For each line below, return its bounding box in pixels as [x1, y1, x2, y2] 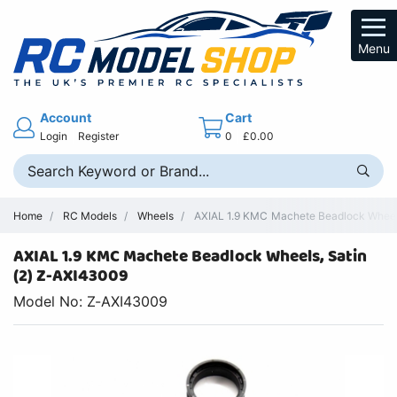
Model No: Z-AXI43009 [13, 292, 168, 311]
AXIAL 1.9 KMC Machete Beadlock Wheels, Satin [13, 244, 367, 270]
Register [78, 128, 120, 143]
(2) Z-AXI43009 [13, 263, 129, 290]
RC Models [63, 208, 118, 222]
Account [40, 109, 92, 125]
